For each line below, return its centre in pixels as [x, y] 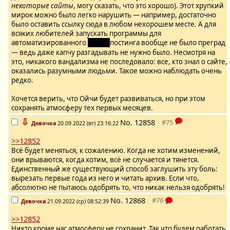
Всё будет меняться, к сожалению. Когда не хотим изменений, [116, 151]
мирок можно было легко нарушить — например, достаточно [114, 15]
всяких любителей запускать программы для [86, 34]
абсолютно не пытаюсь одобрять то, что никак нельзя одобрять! [118, 188]
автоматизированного [50, 43]
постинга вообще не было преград [168, 43]
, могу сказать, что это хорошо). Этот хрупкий [149, 6]
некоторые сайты [42, 6]
